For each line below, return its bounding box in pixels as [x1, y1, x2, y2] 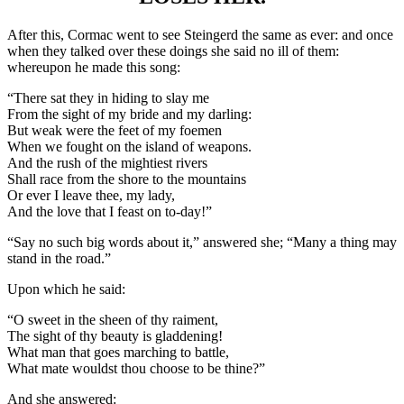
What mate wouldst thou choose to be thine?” [7, 360, 265, 376]
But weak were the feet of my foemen [7, 122, 222, 138]
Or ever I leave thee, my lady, [7, 187, 175, 203]
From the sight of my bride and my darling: [7, 106, 252, 122]
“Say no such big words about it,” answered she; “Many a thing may [7, 234, 397, 250]
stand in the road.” [7, 250, 111, 266]
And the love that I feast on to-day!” [7, 203, 212, 219]
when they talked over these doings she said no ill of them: [7, 42, 339, 59]
